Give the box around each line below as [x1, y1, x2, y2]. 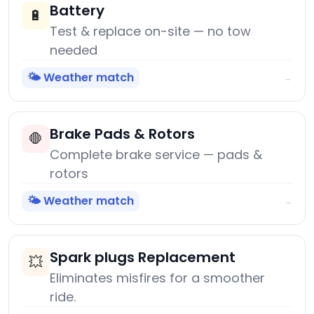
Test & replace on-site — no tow [50, 22, 251, 41]
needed [50, 41, 97, 60]
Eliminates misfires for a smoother [50, 269, 265, 287]
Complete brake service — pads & [50, 146, 262, 164]
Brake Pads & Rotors [50, 124, 195, 144]
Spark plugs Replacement [50, 247, 235, 268]
